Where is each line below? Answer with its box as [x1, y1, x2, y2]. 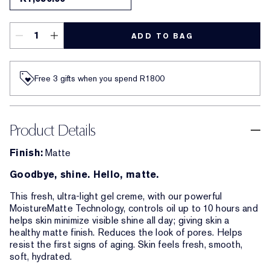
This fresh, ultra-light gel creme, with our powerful [10, 190, 222, 202]
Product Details [10, 121, 96, 140]
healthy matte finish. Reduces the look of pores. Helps [10, 226, 243, 239]
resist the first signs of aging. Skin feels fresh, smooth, [10, 238, 243, 251]
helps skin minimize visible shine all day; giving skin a [10, 214, 230, 227]
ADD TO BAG [131, 31, 193, 41]
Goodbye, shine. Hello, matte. [10, 168, 159, 181]
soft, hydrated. [10, 250, 72, 263]
